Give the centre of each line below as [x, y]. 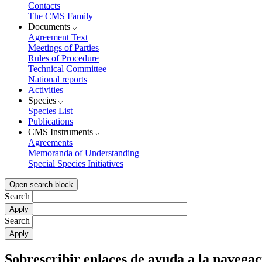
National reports [58, 80]
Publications [51, 122]
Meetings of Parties [63, 48]
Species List [50, 111]
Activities [46, 90]
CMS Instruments [62, 132]
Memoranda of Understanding [84, 153]
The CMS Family [61, 16]
